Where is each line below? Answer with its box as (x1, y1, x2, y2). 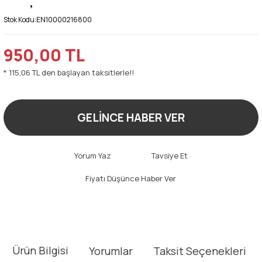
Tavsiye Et (151, 150, 188, 161)
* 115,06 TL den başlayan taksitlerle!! (4, 67, 134, 78)
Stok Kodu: (4, 14, 36, 25)
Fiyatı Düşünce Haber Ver (85, 173, 176, 184)
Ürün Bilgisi (12, 243, 68, 258)
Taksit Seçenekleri (153, 244, 246, 258)
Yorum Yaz (74, 150, 111, 161)
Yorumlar (89, 244, 133, 258)
